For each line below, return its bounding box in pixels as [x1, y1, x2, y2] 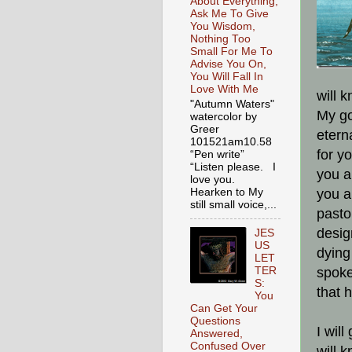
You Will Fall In [190, 71, 263, 83]
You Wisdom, [190, 20, 255, 33]
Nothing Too [190, 33, 251, 46]
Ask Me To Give [190, 8, 269, 20]
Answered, [190, 327, 243, 339]
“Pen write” [190, 148, 244, 160]
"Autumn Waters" [190, 97, 274, 110]
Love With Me [190, 83, 258, 96]
